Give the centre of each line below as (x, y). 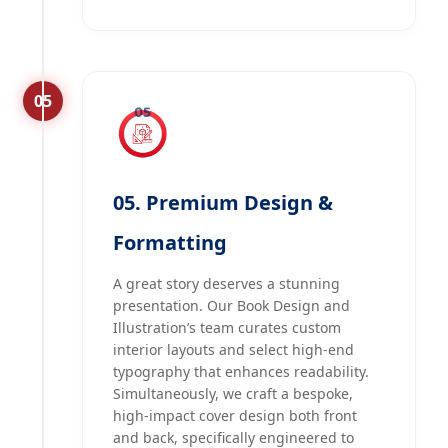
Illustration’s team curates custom (227, 328)
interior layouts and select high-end (233, 350)
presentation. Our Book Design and (231, 306)
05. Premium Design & (223, 203)
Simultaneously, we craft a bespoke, (233, 394)
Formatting (170, 243)
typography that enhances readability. (241, 372)
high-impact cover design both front (235, 416)
